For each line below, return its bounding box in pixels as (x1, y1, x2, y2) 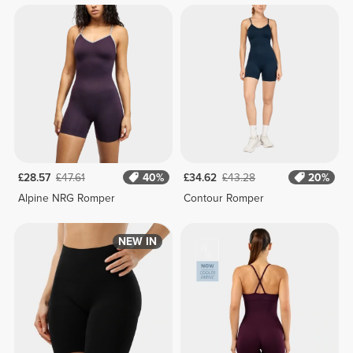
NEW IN (117, 234, 157, 248)
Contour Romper (184, 191, 265, 206)
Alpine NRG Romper (17, 191, 115, 206)
